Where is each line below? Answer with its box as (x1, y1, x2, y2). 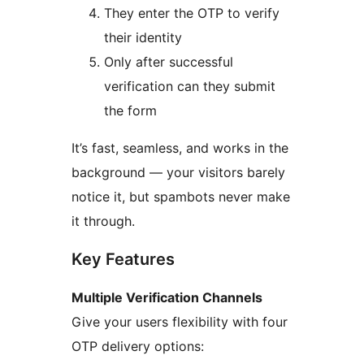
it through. (71, 213, 135, 230)
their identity (104, 29, 182, 46)
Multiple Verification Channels (71, 289, 262, 306)
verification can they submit (104, 78, 275, 95)
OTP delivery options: (71, 338, 204, 355)
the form (104, 102, 157, 119)
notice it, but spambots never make (71, 188, 290, 206)
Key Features (71, 249, 175, 270)
